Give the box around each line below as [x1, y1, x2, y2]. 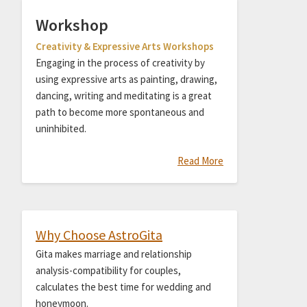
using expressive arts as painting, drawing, [35, 73, 217, 86]
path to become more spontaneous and [35, 106, 204, 119]
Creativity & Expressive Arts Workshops [35, 40, 214, 53]
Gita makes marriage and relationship [35, 247, 192, 260]
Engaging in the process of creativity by [35, 56, 205, 70]
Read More [177, 153, 223, 167]
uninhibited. [35, 122, 86, 136]
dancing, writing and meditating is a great [35, 89, 212, 103]
